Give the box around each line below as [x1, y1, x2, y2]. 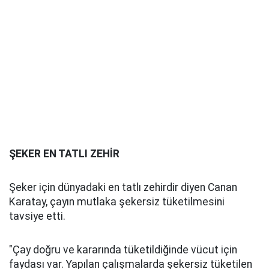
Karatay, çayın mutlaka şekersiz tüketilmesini [9, 196, 225, 208]
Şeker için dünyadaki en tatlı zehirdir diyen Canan [9, 181, 237, 194]
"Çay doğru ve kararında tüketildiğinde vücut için [9, 244, 237, 256]
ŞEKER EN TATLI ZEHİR [9, 148, 119, 160]
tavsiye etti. [9, 210, 65, 223]
